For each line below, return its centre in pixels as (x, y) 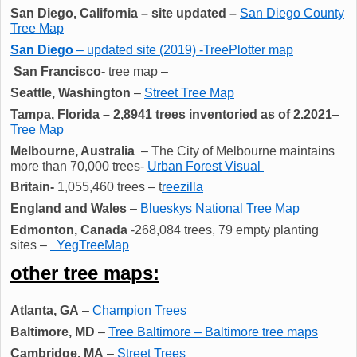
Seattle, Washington (71, 92)
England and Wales (69, 209)
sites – (30, 245)
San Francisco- (59, 71)
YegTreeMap (90, 245)
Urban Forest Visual (206, 166)
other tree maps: (85, 273)
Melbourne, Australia (73, 151)
